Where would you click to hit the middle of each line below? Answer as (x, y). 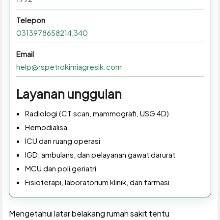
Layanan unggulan (69, 94)
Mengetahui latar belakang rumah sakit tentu (89, 214)
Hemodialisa (46, 127)
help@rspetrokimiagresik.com (69, 67)
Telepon (30, 20)
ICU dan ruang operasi (62, 141)
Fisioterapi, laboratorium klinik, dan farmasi (97, 182)
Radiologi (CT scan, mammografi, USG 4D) (97, 113)
